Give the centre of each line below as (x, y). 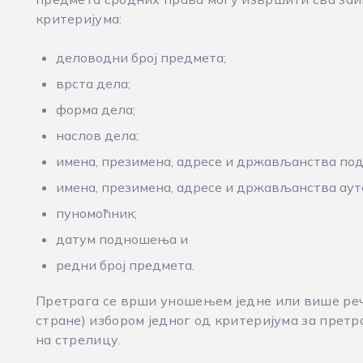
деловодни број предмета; (141, 58)
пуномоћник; (96, 213)
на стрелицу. (78, 340)
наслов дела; (97, 135)
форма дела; (95, 109)
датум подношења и (122, 239)
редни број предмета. (125, 265)
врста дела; (93, 83)
